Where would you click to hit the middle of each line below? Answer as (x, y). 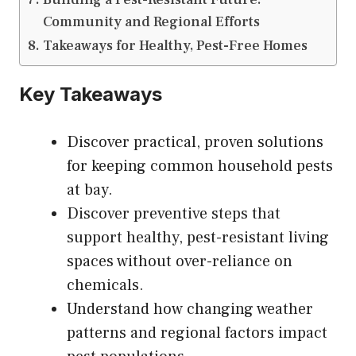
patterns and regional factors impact (197, 333)
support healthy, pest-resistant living (198, 237)
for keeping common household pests (200, 166)
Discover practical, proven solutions (195, 142)
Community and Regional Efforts (151, 21)
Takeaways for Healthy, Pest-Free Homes (175, 45)
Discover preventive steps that (174, 213)
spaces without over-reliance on (180, 261)
